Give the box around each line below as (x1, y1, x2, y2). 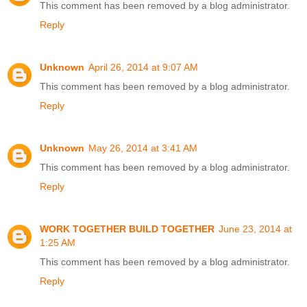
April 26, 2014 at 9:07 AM (88, 62, 198, 73)
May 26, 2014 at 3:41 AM (88, 142, 197, 153)
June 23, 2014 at (219, 223, 292, 234)
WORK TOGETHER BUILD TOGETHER (40, 223, 214, 234)
